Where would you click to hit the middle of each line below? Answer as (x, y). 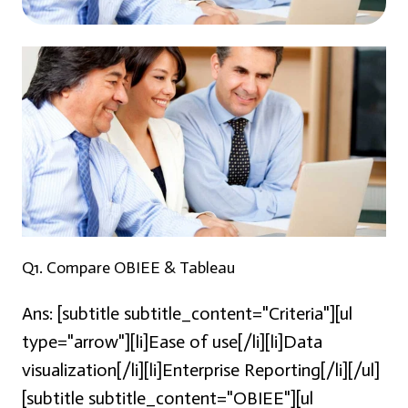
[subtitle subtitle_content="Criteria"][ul (203, 314)
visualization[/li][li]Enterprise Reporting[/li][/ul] (201, 370)
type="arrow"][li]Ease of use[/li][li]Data (172, 342)
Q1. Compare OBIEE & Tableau (128, 268)
